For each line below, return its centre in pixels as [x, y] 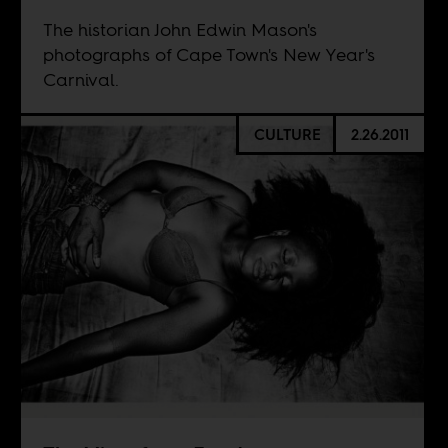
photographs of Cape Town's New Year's [208, 55]
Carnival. [80, 80]
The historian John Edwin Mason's [179, 30]
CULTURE [287, 134]
